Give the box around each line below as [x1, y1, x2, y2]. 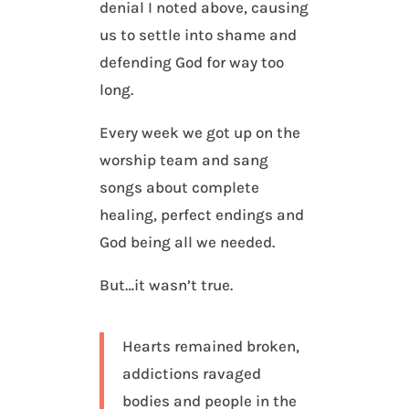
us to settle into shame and [100, 26, 298, 45]
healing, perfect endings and [100, 205, 305, 225]
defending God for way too [100, 53, 285, 72]
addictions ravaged [122, 364, 262, 383]
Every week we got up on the [100, 123, 301, 142]
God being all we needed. [100, 233, 276, 252]
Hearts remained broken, [122, 337, 300, 356]
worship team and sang [100, 151, 269, 170]
